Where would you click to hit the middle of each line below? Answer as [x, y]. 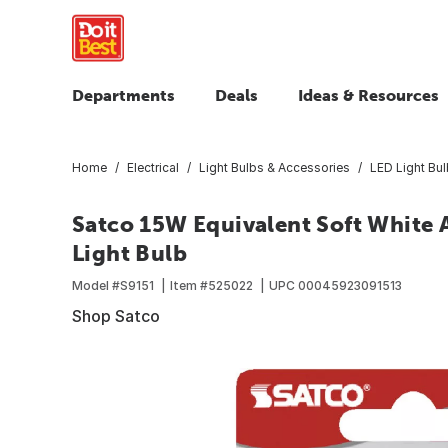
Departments [123, 95]
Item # [189, 285]
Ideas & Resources [368, 95]
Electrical [153, 167]
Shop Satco [116, 315]
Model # [96, 285]
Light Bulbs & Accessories [274, 167]
